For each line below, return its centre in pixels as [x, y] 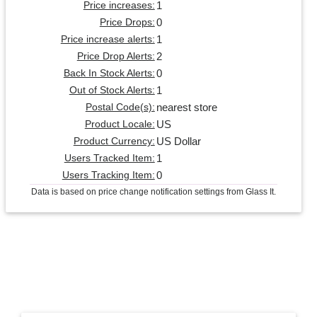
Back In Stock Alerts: [109, 73]
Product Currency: [114, 141]
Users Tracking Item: [108, 175]
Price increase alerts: [108, 39]
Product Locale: [120, 124]
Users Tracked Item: [109, 158]
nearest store [186, 107]
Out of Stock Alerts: [112, 90]
